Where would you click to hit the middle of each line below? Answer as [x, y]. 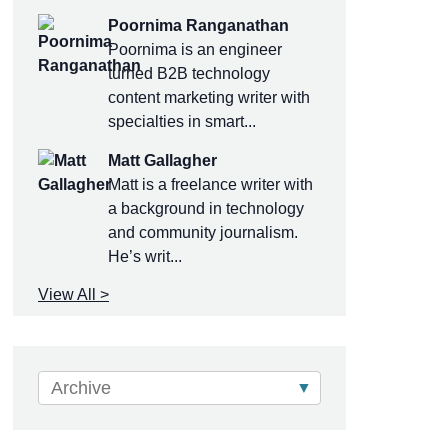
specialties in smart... [182, 121]
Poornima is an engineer [195, 49]
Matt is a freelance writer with [210, 184]
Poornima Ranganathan [198, 25]
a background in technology [206, 208]
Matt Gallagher [162, 160]
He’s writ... [145, 256]
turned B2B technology [189, 73]
